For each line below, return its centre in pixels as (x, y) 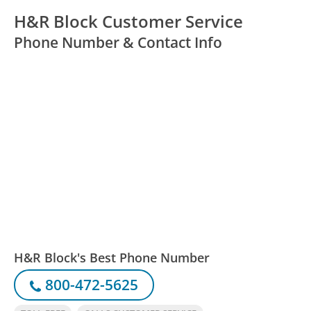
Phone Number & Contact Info (118, 43)
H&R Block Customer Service (129, 22)
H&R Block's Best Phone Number (112, 257)
